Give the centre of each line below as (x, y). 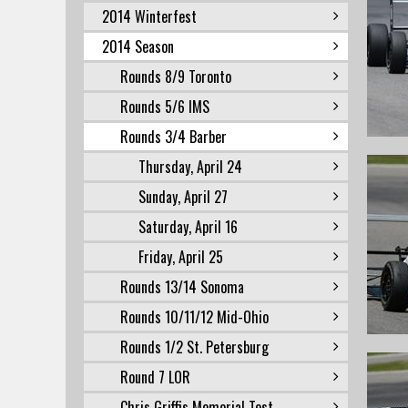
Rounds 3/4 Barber (173, 137)
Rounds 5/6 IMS (165, 107)
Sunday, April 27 (183, 197)
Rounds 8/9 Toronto (176, 76)
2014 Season (138, 46)
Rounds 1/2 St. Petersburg (194, 347)
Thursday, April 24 (190, 167)
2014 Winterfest (149, 16)
